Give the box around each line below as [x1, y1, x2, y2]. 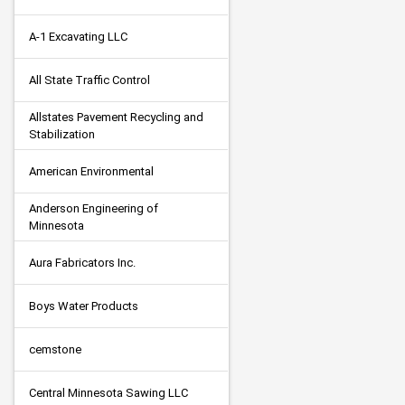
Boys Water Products [29, 298, 138, 313]
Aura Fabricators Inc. [29, 255, 136, 269]
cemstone [29, 342, 81, 356]
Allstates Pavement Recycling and [29, 109, 203, 124]
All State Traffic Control [29, 72, 150, 87]
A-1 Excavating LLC [29, 29, 127, 43]
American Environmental [29, 164, 154, 178]
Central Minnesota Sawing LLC [29, 385, 188, 400]
